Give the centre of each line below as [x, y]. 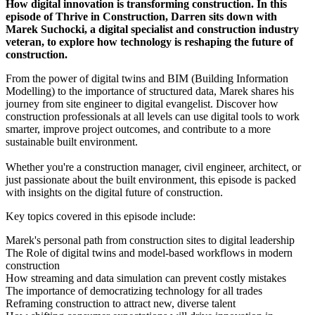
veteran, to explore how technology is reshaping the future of [149, 42]
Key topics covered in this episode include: [102, 217]
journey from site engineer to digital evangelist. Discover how [142, 104]
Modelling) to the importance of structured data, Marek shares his [150, 91]
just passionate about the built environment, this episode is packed [151, 180]
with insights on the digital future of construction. [114, 193]
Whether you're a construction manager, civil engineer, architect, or [153, 167]
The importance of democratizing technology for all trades [134, 291]
